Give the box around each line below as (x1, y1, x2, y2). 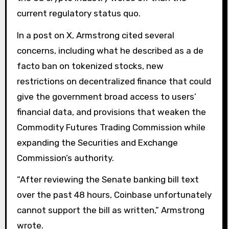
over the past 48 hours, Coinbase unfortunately (16, 190, 212, 200)
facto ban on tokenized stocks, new (16, 60, 164, 71)
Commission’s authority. (16, 152, 114, 163)
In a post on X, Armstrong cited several (16, 30, 174, 40)
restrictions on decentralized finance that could (16, 76, 211, 86)
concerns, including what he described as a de (16, 45, 203, 56)
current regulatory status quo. (16, 8, 141, 18)
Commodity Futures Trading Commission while (16, 122, 205, 132)
